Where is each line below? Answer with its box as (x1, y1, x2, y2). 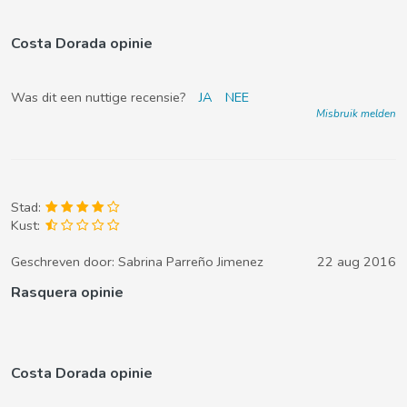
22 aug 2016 (317, 253, 396, 271)
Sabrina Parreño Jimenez (118, 253, 263, 271)
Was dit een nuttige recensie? (11, 88, 190, 106)
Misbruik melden (316, 106, 396, 121)
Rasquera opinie (11, 283, 124, 303)
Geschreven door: (11, 253, 118, 271)
